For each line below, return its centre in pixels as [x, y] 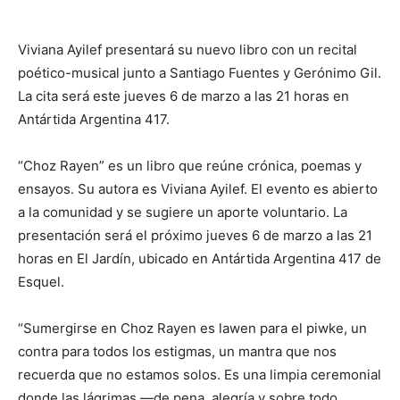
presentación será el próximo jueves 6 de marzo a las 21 [195, 235]
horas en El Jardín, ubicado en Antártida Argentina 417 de [200, 258]
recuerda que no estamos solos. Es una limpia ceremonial [200, 375]
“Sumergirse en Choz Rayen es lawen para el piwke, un [192, 328]
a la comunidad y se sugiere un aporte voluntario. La [183, 212]
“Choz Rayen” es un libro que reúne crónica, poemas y [190, 166]
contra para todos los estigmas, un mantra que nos [177, 351]
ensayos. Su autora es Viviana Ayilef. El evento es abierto [198, 189]
